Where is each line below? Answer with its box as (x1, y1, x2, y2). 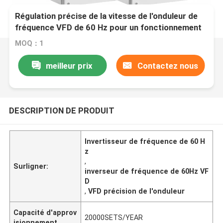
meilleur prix (46, 60, 93, 71)
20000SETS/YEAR (85, 213, 143, 222)
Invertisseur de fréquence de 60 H (85, 137, 206, 145)
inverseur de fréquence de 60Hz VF (85, 167, 209, 175)
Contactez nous (137, 60, 198, 71)
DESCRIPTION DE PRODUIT (8, 105, 114, 115)
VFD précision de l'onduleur (88, 187, 185, 195)
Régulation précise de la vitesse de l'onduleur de (15, 11, 198, 21)
